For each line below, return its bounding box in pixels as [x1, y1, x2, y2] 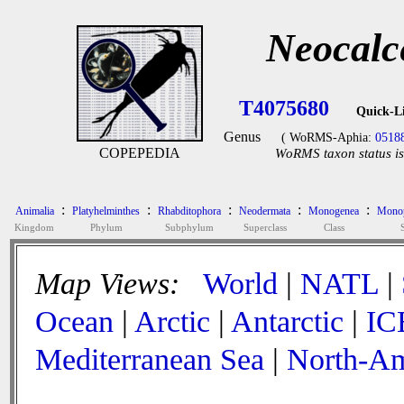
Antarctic [231, 305, 344, 338]
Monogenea [308, 205, 359, 217]
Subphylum [165, 222, 214, 233]
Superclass [243, 222, 287, 233]
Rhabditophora [158, 205, 221, 217]
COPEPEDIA [99, 145, 180, 161]
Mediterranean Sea [35, 343, 264, 376]
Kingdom [14, 222, 54, 233]
